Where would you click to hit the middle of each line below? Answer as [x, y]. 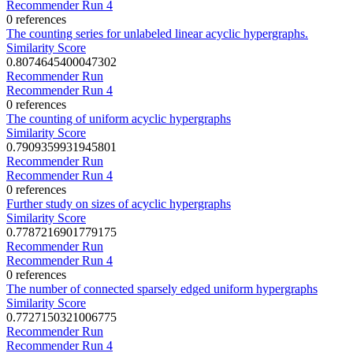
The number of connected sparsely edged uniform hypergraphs [162, 288]
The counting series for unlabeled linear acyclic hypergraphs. [157, 33]
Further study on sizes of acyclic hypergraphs [119, 203]
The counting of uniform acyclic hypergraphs [119, 118]
